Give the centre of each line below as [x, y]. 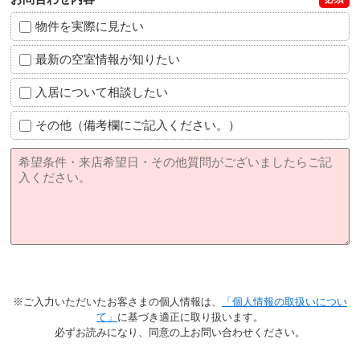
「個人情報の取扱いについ [284, 301]
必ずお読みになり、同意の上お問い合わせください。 [180, 332]
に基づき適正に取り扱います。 [190, 317]
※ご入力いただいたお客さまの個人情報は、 [117, 301]
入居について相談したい [102, 92]
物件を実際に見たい [90, 26]
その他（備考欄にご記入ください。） [138, 125]
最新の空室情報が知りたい [108, 59]
